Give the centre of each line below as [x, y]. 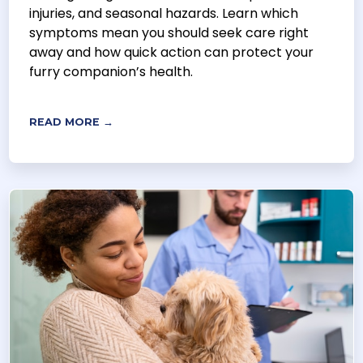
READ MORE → [72, 122]
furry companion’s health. [111, 72]
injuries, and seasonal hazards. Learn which [164, 14]
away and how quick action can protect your [172, 53]
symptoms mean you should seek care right [169, 33]
